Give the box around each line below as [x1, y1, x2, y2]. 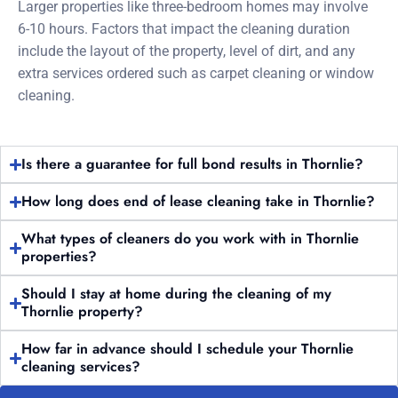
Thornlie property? [21, 301, 144, 322]
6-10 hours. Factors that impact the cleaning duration [18, 20, 350, 37]
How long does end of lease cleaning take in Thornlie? [21, 191, 376, 211]
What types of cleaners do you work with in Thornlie [21, 228, 360, 249]
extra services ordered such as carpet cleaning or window [18, 65, 374, 82]
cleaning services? [21, 356, 141, 377]
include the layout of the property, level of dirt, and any [18, 43, 355, 60]
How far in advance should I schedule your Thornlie [21, 338, 354, 359]
